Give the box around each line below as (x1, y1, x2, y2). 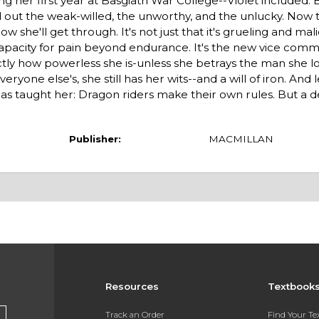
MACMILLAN (208, 133, 273, 145)
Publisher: (68, 133, 121, 145)
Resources (105, 281, 159, 293)
